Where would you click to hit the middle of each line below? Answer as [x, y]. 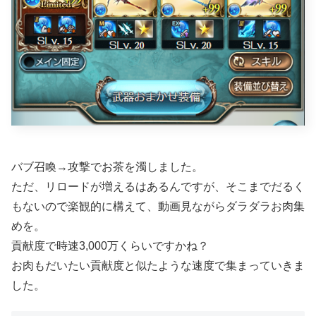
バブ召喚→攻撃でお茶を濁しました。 [107, 166]
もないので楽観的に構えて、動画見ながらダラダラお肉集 [158, 206]
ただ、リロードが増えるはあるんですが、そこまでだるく [158, 186]
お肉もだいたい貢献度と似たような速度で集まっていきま [158, 265]
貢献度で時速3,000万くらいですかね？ [110, 245]
